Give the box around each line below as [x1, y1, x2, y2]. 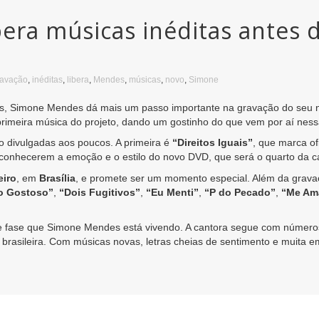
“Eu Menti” [146, 186, 199, 198]
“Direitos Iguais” [172, 137, 253, 149]
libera [67, 74, 89, 85]
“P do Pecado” [204, 186, 276, 198]
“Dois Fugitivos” [59, 186, 140, 198]
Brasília [39, 172, 75, 184]
